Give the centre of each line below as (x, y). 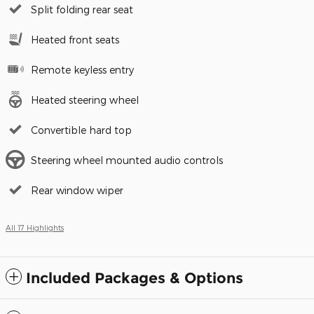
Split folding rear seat (82, 9)
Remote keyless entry (82, 69)
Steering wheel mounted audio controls (127, 160)
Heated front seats (75, 39)
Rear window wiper (77, 190)
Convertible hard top (81, 130)
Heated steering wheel (85, 100)
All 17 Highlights (35, 227)
